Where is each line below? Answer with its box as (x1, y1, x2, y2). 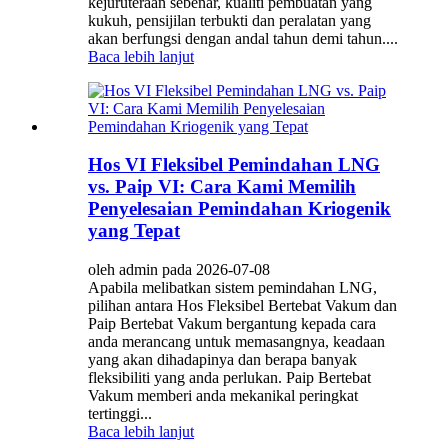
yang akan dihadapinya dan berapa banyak (88, 351, 357, 369)
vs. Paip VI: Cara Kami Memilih (88, 176, 356, 198)
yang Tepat (88, 220, 180, 242)
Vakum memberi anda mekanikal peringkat (88, 387, 358, 405)
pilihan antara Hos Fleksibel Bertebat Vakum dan (88, 297, 397, 315)
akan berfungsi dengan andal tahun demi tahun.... (88, 29, 398, 47)
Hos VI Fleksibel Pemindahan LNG (88, 154, 380, 176)
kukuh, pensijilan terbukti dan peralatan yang (88, 11, 371, 29)
